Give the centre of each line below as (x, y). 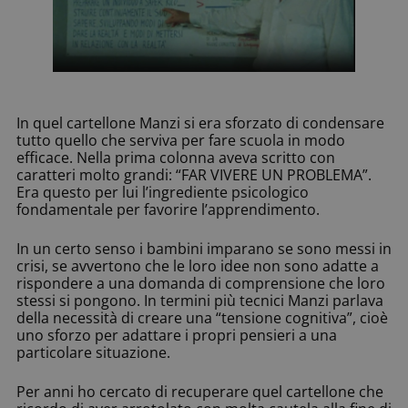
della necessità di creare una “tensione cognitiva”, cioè (202, 318)
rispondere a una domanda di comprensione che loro (201, 284)
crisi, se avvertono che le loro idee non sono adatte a (198, 266)
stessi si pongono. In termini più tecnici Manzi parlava (200, 301)
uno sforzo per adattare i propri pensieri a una (177, 336)
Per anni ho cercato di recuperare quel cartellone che (200, 392)
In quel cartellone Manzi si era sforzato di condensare (200, 123)
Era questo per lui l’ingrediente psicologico (163, 193)
